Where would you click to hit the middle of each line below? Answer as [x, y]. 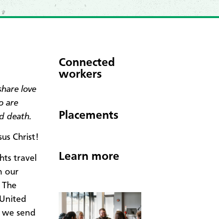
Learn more [89, 157]
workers [80, 75]
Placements [88, 116]
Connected [87, 63]
